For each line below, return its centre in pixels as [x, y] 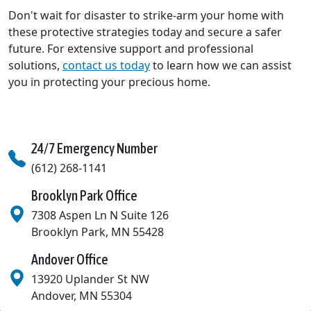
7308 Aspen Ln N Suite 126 [100, 216]
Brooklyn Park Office [84, 196]
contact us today [106, 66]
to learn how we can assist [221, 66]
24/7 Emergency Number [94, 149]
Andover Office [70, 260]
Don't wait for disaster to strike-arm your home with [146, 16]
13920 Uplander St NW [90, 279]
